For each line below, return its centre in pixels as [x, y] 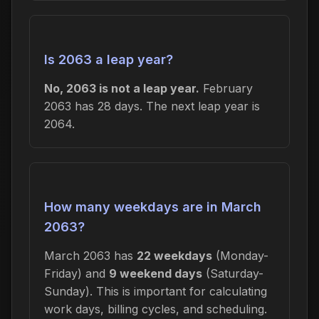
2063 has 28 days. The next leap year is [152, 106]
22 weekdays [174, 255]
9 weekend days [156, 273]
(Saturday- [233, 273]
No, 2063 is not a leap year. [122, 88]
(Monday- [240, 255]
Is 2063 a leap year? [109, 59]
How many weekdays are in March [153, 206]
